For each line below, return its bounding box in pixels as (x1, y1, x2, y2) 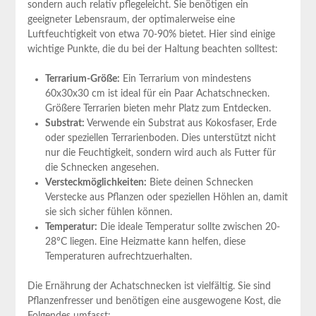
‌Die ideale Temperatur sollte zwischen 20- (97, 222, 280, 233)
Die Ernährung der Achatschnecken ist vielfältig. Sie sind (27, 281, 271, 292)
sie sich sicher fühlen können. (44, 207, 172, 218)
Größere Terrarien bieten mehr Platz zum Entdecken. (44, 104, 271, 114)
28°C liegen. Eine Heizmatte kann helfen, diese (44, 237, 245, 248)
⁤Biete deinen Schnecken (146, 178, 253, 188)
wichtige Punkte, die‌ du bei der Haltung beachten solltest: (27, 44, 278, 55)
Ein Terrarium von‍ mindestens (119, 74, 251, 85)
